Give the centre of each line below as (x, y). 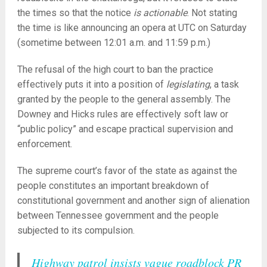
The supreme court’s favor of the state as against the (127, 171)
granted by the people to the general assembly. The (124, 99)
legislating (188, 84)
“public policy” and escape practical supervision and (125, 129)
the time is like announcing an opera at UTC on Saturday (132, 28)
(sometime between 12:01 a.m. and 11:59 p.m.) (114, 43)
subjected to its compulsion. (76, 230)
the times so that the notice (75, 13)
